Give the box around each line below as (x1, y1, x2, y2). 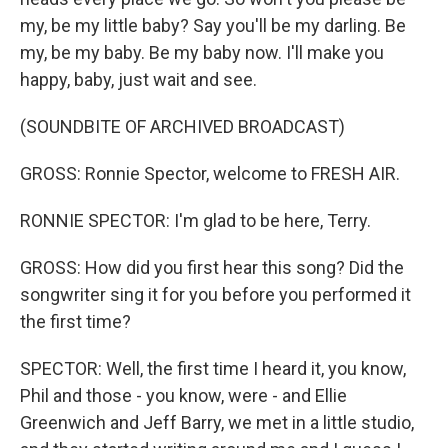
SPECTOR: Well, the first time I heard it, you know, (20, 358, 406, 380)
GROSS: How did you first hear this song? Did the (20, 257, 404, 279)
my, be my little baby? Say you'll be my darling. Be (20, 15, 406, 37)
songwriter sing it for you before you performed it (20, 284, 411, 306)
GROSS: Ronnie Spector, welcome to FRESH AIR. (20, 163, 400, 185)
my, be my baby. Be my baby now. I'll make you (20, 42, 384, 64)
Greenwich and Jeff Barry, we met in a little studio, (20, 412, 414, 434)
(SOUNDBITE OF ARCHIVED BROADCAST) (20, 116, 345, 138)
